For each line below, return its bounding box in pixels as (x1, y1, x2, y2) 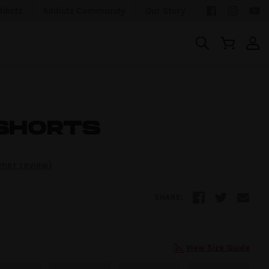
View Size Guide (186, 243, 250, 253)
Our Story (145, 5, 186, 16)
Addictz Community (43, 5, 125, 16)
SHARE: (154, 192, 183, 202)
